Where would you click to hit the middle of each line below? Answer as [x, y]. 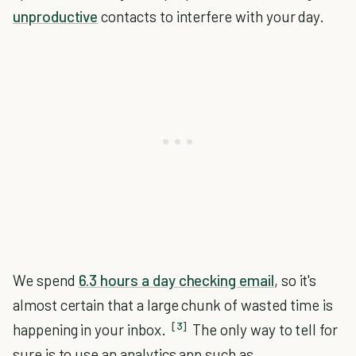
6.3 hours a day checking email [176, 280]
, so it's [295, 280]
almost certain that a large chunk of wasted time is [173, 305]
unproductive [56, 16]
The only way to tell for [263, 329]
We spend [46, 280]
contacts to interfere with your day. [211, 16]
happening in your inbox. [91, 329]
